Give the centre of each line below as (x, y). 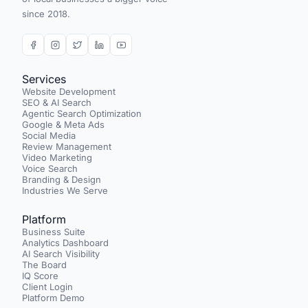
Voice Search (50, 168)
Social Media (49, 135)
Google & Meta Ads (63, 124)
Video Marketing (57, 157)
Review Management (67, 146)
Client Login (47, 287)
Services (44, 79)
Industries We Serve (65, 190)
